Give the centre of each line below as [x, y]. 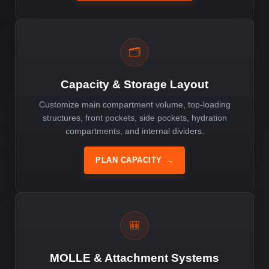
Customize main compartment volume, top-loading [134, 104]
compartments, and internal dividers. [134, 131]
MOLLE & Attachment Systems [134, 258]
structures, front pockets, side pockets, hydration [134, 117]
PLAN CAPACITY [129, 160]
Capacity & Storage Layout [134, 84]
